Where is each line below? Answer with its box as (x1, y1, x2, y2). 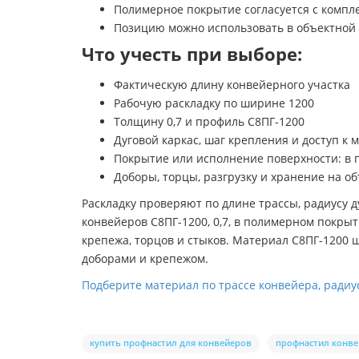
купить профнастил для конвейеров (90, 337, 252, 349)
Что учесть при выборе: (82, 42, 302, 67)
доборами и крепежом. (82, 251, 208, 267)
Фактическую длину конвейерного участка (114, 77, 350, 93)
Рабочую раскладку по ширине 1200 (114, 95, 314, 111)
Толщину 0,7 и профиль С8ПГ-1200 (114, 114, 305, 130)
